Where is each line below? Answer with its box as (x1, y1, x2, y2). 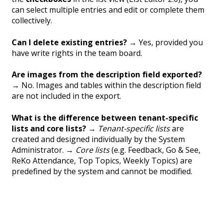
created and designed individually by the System (12, 133, 185, 145)
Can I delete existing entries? (12, 36, 127, 48)
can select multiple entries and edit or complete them (12, 4, 204, 16)
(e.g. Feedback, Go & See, (109, 144, 200, 155)
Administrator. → (12, 144, 75, 155)
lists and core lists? (12, 123, 86, 134)
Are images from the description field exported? (12, 69, 202, 80)
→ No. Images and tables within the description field (12, 80, 201, 91)
